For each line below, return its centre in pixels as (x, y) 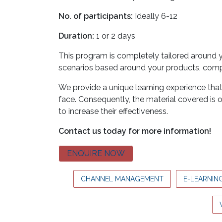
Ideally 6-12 (155, 16)
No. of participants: (96, 16)
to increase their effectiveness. (113, 111)
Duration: (76, 36)
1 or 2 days (115, 36)
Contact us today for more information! (135, 131)
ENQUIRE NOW (96, 153)
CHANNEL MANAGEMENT (122, 179)
